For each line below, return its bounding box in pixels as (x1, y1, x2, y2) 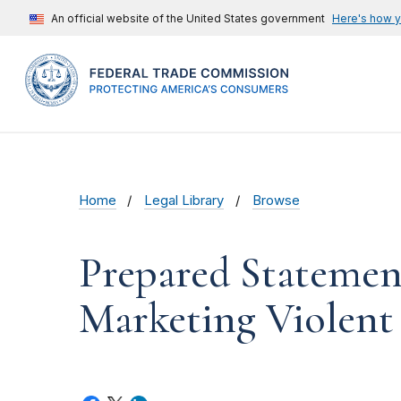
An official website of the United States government (51, 12, 325, 25)
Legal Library (144, 192, 225, 209)
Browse (252, 192, 300, 209)
